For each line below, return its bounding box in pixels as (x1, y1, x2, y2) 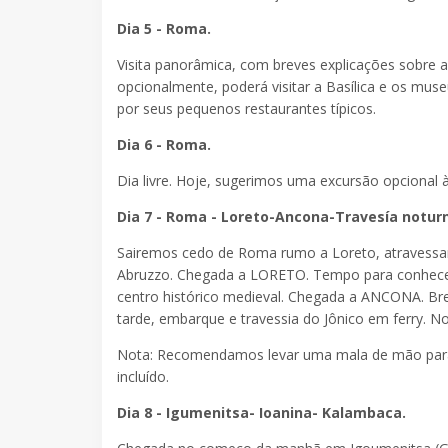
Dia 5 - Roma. (117, 19, 211, 39)
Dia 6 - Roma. (117, 135, 211, 155)
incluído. (117, 367, 173, 387)
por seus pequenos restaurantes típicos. (117, 99, 376, 119)
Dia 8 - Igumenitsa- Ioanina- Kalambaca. (117, 403, 406, 423)
